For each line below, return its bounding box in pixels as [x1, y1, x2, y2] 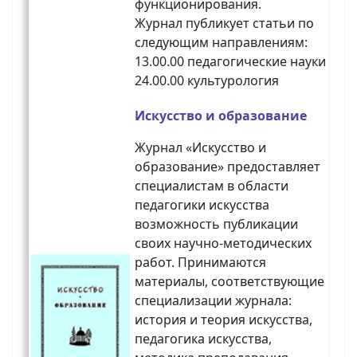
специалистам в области [135, 177, 288, 195]
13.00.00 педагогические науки [135, 53, 326, 71]
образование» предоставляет [135, 158, 320, 176]
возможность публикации [135, 215, 298, 233]
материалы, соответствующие [135, 273, 324, 291]
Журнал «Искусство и [135, 139, 266, 157]
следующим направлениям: [135, 33, 308, 52]
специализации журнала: [135, 292, 292, 310]
